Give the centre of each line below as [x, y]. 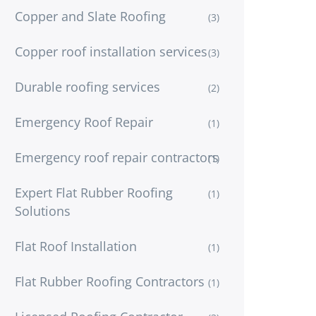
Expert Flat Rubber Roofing [94, 192]
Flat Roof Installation [76, 246]
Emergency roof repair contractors [117, 157]
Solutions [43, 211]
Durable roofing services [87, 86]
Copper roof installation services [111, 51]
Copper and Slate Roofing [90, 16]
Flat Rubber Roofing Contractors [110, 281]
